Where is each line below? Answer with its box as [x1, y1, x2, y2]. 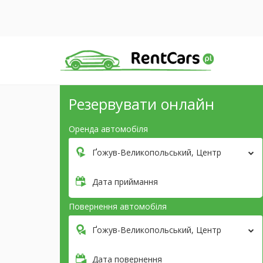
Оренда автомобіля [69, 123, 148, 135]
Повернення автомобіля [69, 201, 167, 213]
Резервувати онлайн [69, 94, 214, 114]
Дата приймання [92, 176, 158, 188]
